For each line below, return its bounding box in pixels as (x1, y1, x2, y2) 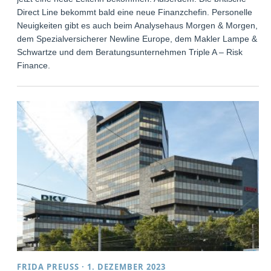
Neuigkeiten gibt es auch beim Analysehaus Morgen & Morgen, (17, 20, 258, 30)
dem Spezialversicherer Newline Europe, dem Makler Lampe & (17, 33, 258, 44)
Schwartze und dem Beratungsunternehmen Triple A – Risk (17, 47, 243, 57)
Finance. (17, 60, 51, 70)
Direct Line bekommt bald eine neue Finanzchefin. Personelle (17, 7, 253, 17)
